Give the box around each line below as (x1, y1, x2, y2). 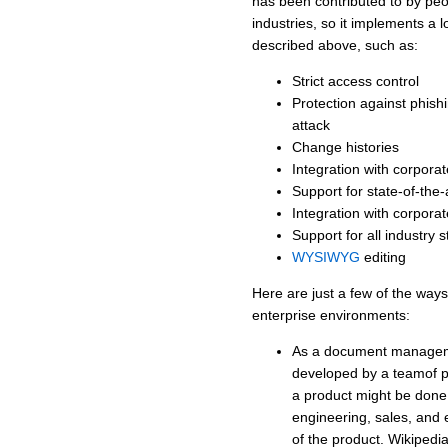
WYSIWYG (292, 249, 360, 266)
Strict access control (292, 73, 419, 90)
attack (292, 117, 330, 134)
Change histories (292, 139, 399, 156)
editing (360, 249, 406, 266)
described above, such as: (252, 37, 418, 54)
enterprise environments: (252, 307, 410, 324)
